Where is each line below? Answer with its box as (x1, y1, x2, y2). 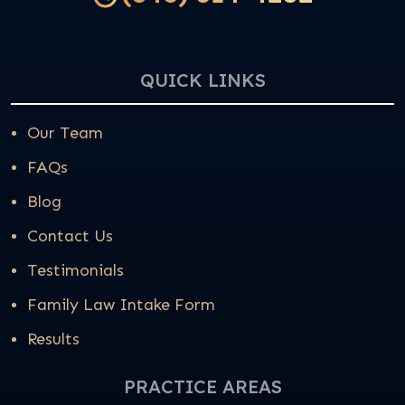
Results (27, 329, 80, 349)
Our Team (27, 123, 103, 143)
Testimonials (27, 260, 124, 280)
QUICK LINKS (139, 69, 266, 91)
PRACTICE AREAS (123, 375, 282, 398)
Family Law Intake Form (27, 295, 215, 315)
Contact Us (27, 226, 113, 246)
